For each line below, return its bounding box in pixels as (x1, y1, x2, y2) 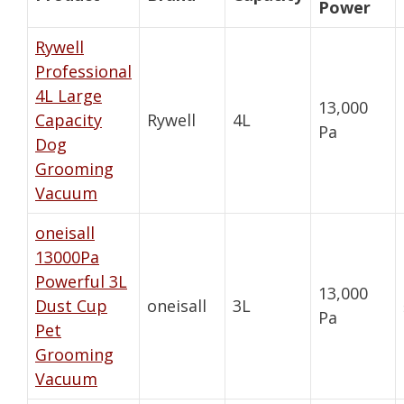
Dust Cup (35, 294, 107, 317)
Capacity (35, 108, 102, 131)
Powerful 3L (35, 270, 127, 292)
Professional (35, 60, 132, 82)
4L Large (35, 84, 102, 106)
